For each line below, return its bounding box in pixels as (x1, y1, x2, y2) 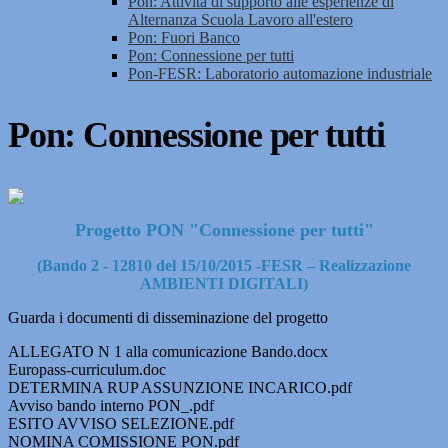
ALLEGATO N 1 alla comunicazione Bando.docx (8, 343, 328, 361)
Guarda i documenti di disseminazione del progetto (8, 309, 328, 327)
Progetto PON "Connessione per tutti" (74, 220, 374, 241)
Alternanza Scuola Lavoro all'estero (128, 11, 353, 29)
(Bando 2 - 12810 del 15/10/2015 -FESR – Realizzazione (37, 257, 411, 275)
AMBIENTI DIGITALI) (140, 275, 308, 293)
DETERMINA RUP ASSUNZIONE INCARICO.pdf (8, 379, 352, 397)
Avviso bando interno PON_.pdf (8, 397, 214, 415)
